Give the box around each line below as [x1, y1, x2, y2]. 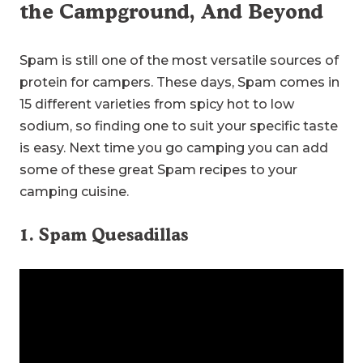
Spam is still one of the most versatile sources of [19, 53, 339, 69]
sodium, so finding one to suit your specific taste [19, 118, 338, 135]
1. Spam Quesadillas [19, 224, 188, 245]
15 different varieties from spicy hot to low [19, 96, 294, 113]
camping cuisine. [19, 184, 129, 200]
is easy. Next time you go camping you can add [19, 140, 328, 156]
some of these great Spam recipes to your [19, 162, 297, 178]
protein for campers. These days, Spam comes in [19, 75, 340, 91]
